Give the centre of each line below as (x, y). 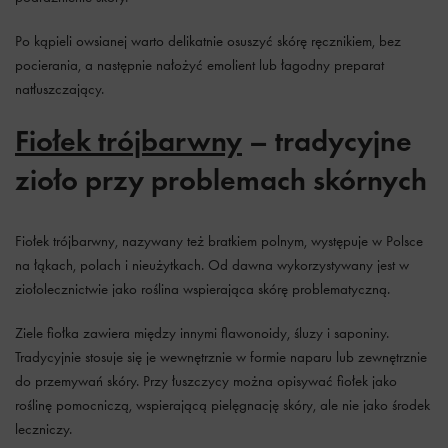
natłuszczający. (59, 89)
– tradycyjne (327, 140)
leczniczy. (43, 429)
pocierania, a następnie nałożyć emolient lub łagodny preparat (199, 65)
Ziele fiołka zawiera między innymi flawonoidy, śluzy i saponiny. (202, 333)
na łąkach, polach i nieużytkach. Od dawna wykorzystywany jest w (212, 265)
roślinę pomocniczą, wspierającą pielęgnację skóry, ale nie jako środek (222, 405)
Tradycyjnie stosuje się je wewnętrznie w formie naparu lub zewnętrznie (221, 357)
